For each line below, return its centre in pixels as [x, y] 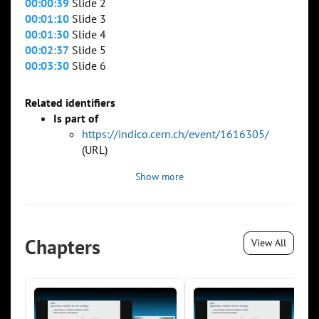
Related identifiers [70, 103]
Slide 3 [88, 19]
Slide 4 [88, 35]
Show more [159, 177]
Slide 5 [88, 50]
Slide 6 [88, 66]
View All [269, 243]
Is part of [76, 119]
